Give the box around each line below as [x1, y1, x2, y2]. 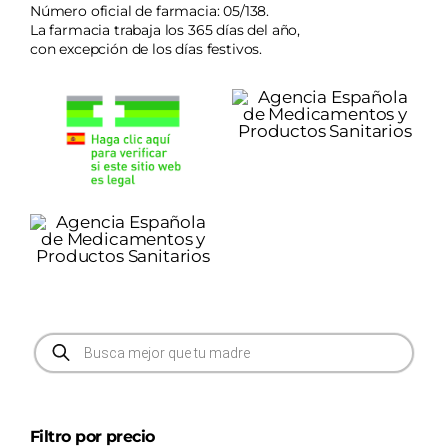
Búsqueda [32, 329, 123, 350]
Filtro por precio [29, 426, 155, 446]
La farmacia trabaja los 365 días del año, [29, 20, 301, 39]
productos [32, 363, 123, 384]
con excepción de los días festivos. [29, 39, 263, 58]
